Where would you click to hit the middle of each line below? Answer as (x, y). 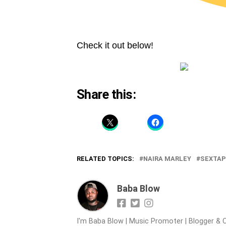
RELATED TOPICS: (105, 159)
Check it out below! (115, 46)
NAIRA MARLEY (167, 159)
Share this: (106, 95)
